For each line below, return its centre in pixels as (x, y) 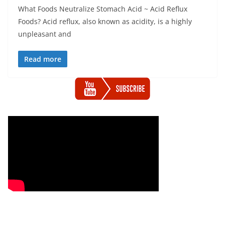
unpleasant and (45, 34)
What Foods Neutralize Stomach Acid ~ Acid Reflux (103, 9)
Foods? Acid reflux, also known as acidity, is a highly (105, 21)
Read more (43, 59)
